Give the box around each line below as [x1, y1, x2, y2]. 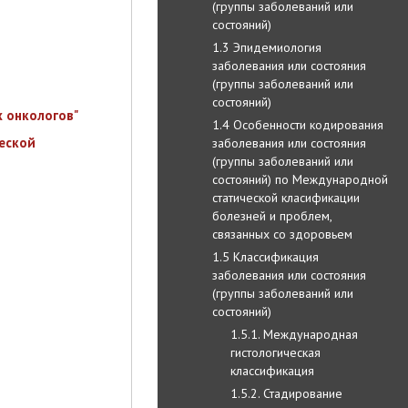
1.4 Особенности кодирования [212, 116, 383, 133]
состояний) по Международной [212, 170, 388, 188]
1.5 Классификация [212, 248, 319, 265]
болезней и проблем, [212, 207, 331, 224]
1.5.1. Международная [230, 325, 358, 342]
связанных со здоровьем [212, 225, 352, 242]
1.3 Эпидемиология [212, 38, 321, 56]
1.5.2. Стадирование [230, 384, 342, 402]
